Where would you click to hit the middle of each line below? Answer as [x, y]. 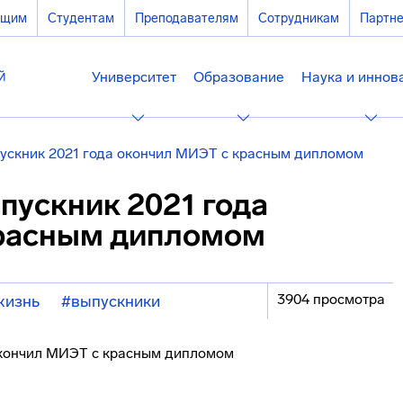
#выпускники [111, 301]
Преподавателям [186, 18]
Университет [134, 77]
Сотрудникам [299, 18]
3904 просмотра [331, 299]
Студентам [81, 18]
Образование [239, 77]
